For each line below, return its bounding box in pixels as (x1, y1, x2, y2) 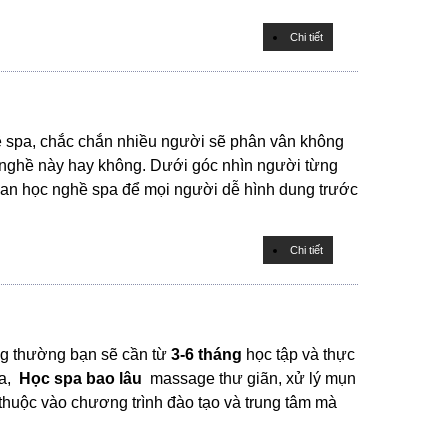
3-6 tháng (171, 346, 242, 363)
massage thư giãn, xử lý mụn (146, 370, 356, 387)
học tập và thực (242, 346, 355, 363)
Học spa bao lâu (15, 370, 146, 387)
